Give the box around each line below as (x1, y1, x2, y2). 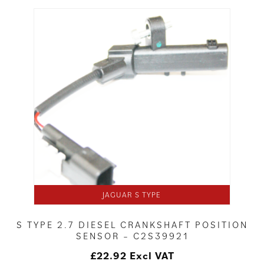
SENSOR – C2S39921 (75, 230, 189, 242)
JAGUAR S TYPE (103, 190, 161, 200)
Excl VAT (129, 249, 174, 263)
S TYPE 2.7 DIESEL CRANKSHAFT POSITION (16, 219, 248, 231)
